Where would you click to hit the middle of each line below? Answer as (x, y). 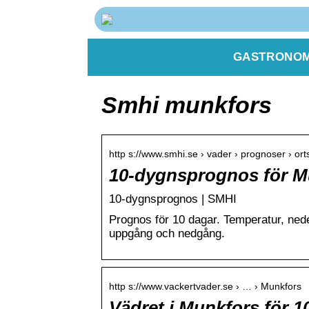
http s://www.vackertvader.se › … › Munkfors (205, 286)
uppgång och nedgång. (167, 233)
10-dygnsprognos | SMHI (173, 199)
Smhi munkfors (187, 104)
